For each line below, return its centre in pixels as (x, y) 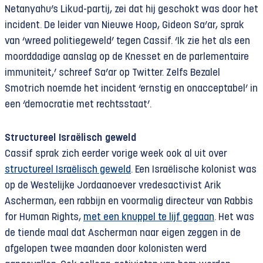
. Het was (234, 218)
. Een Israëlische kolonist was (194, 170)
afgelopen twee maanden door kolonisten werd (106, 249)
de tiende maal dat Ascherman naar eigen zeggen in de (123, 233)
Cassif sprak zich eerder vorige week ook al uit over (116, 154)
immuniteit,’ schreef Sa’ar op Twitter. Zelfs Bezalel (112, 73)
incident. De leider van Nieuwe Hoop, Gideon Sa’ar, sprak (124, 26)
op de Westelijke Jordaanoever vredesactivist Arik (113, 186)
